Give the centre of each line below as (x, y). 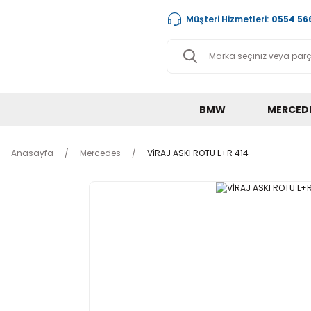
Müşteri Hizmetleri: (227, 19)
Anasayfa (32, 153)
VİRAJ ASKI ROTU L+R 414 (198, 153)
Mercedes (100, 153)
